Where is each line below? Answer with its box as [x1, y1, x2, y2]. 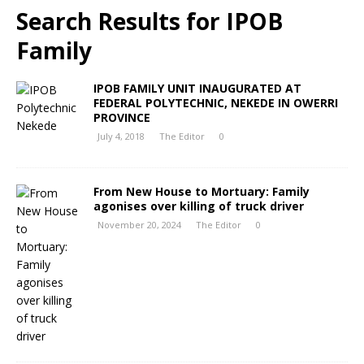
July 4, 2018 [97, 130, 145, 142]
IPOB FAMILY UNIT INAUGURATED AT [93, 80, 301, 96]
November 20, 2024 [97, 219, 181, 231]
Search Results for [16, 6, 226, 37]
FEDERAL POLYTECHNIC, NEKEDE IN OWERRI [93, 95, 338, 110]
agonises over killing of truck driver [93, 198, 304, 214]
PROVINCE [93, 110, 150, 125]
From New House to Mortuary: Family [93, 184, 310, 199]
